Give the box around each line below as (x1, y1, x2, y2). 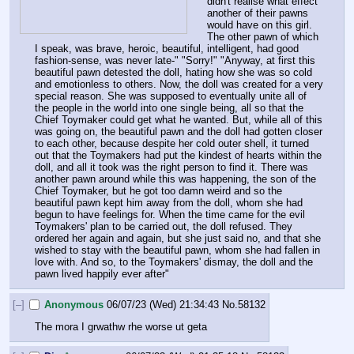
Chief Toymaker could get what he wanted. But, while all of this (35, 113, 322, 126)
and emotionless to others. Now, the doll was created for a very (35, 77, 323, 90)
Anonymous (44, 298, 104, 311)
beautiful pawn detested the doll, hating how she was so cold (35, 66, 312, 78)
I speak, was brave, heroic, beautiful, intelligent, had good (35, 42, 299, 55)
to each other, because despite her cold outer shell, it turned (35, 137, 309, 149)
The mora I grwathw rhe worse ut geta (35, 320, 207, 333)
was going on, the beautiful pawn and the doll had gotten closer (35, 125, 322, 137)
